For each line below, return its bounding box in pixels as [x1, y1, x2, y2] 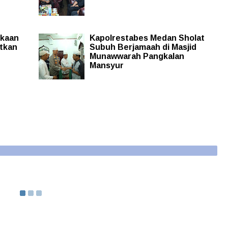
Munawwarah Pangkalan [89, 52, 184, 61]
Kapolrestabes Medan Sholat [89, 34, 205, 43]
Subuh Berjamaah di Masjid [89, 43, 196, 52]
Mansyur [89, 61, 124, 70]
